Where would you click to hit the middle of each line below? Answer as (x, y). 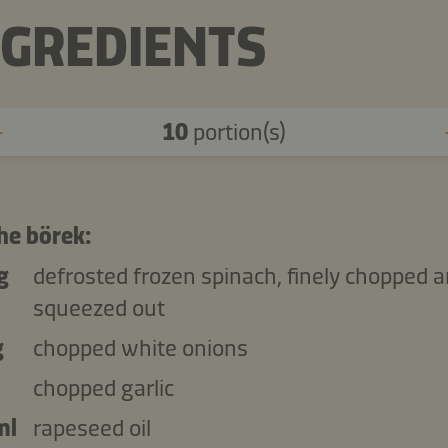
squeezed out (98, 307)
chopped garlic (103, 387)
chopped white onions (140, 347)
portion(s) (236, 131)
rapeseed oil (91, 427)
